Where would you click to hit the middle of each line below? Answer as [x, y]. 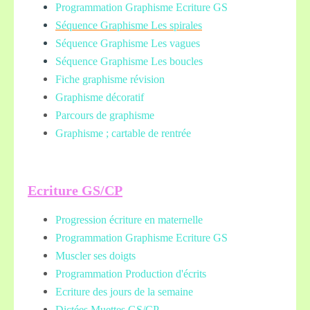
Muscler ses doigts [95, 256]
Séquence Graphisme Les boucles [129, 61]
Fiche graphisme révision [110, 79]
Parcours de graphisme [105, 115]
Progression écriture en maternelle [129, 220]
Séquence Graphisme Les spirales [129, 25]
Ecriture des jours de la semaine [124, 292]
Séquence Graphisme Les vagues [128, 43]
